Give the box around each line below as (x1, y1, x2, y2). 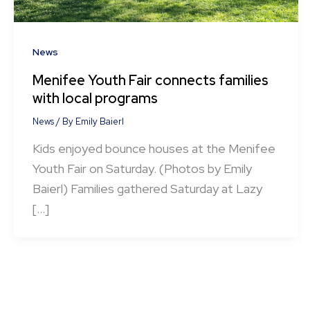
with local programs (33, 89, 158, 107)
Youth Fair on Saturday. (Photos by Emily (33, 161, 252, 177)
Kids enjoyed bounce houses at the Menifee (33, 140, 275, 157)
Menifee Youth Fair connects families (33, 71, 268, 89)
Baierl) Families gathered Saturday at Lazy (33, 181, 262, 197)
